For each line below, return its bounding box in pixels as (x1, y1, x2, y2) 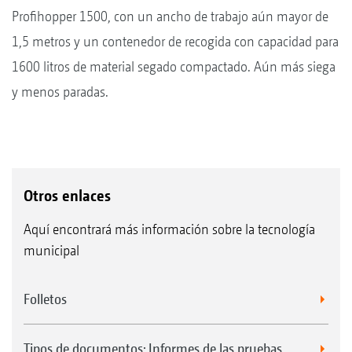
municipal (24, 241, 79, 258)
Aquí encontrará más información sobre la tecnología (24, 220, 315, 237)
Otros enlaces (24, 185, 111, 205)
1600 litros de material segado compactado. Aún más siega (12, 57, 335, 75)
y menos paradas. (12, 82, 108, 100)
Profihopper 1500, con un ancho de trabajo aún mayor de (12, 7, 328, 24)
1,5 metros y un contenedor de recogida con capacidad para (12, 32, 339, 49)
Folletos (24, 290, 67, 307)
